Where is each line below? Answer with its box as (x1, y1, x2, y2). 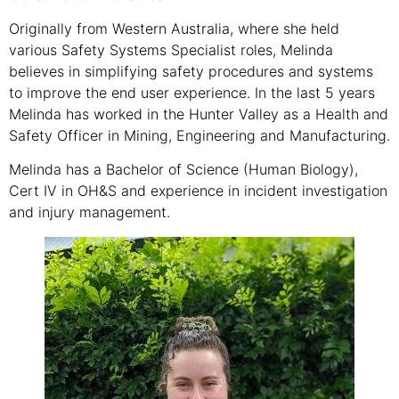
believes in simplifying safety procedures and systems (9, 62, 373, 81)
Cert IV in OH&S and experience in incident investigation (9, 182, 387, 200)
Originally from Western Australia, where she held (9, 20, 339, 38)
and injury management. (9, 203, 170, 222)
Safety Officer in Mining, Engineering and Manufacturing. (9, 126, 390, 145)
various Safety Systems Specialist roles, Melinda (9, 41, 333, 60)
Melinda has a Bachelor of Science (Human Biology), (9, 160, 358, 179)
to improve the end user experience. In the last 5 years (9, 84, 375, 102)
